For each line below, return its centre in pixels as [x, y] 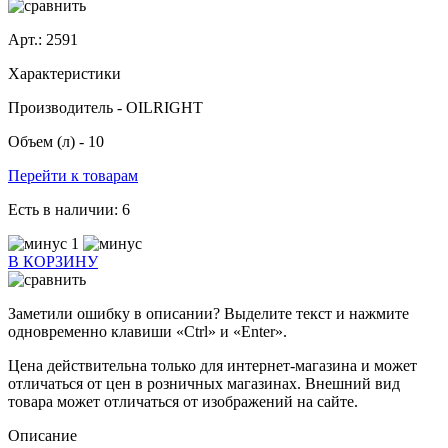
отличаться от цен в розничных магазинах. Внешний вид [204, 384]
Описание [42, 436]
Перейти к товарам [73, 176]
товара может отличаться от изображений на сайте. [183, 402]
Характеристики [64, 74]
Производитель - [67, 108]
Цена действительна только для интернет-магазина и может [212, 366]
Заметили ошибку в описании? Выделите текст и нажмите [208, 314]
